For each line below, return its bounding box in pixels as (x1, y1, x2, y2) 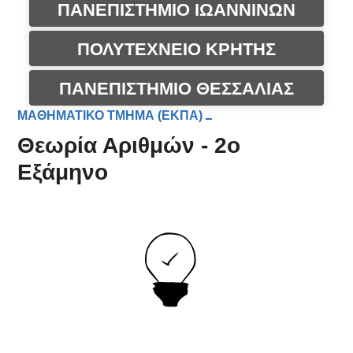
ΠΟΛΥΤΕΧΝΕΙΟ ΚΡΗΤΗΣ (77, 39, 276, 59)
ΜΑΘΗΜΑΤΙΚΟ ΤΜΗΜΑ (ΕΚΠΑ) (17, 109, 203, 122)
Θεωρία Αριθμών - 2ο (17, 133, 241, 158)
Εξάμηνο (17, 160, 109, 184)
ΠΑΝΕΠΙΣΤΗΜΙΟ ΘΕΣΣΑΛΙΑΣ (59, 79, 294, 98)
